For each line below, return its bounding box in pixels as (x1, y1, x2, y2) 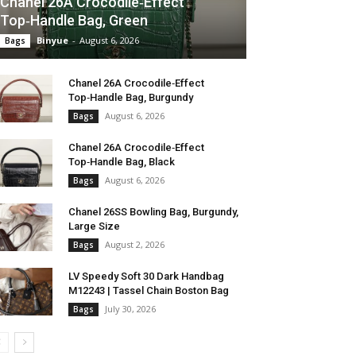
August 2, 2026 (105, 238, 164, 251)
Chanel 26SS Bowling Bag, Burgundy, (68, 206, 238, 219)
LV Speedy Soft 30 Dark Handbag (68, 270, 224, 283)
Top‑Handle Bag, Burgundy (68, 91, 193, 104)
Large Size (68, 220, 120, 233)
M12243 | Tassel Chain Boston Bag (68, 284, 229, 297)
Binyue (37, 34, 68, 47)
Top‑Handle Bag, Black (68, 156, 175, 168)
